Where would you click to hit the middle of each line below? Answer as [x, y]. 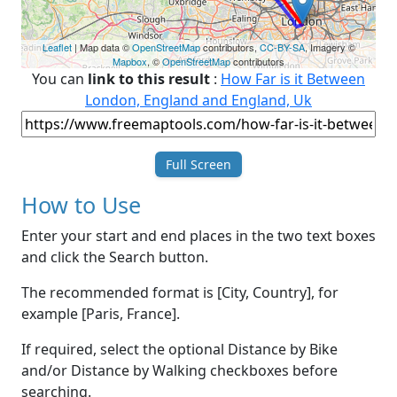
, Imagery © [330, 47]
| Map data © [101, 47]
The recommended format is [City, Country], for [180, 293]
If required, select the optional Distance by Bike [179, 350]
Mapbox [130, 62]
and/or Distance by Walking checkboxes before [179, 371]
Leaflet [57, 47]
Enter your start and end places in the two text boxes [198, 236]
